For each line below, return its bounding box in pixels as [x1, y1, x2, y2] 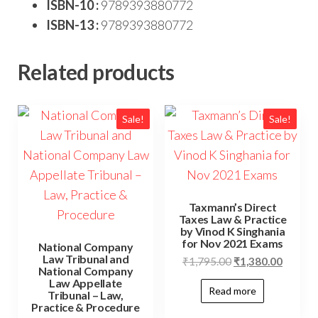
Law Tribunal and [42, 251, 129, 265]
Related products [18, 58, 175, 84]
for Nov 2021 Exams [181, 236, 284, 250]
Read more [208, 284, 256, 297]
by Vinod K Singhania [180, 224, 285, 238]
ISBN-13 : [46, 16, 99, 33]
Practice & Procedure [31, 300, 140, 314]
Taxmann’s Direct [188, 199, 277, 214]
